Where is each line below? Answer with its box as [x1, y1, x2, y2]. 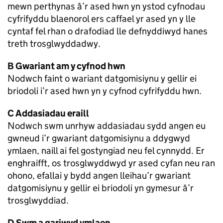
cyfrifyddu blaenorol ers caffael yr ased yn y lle [7, 13, 196, 25]
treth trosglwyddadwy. [7, 38, 101, 50]
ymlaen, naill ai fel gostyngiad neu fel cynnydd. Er [7, 145, 205, 157]
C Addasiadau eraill [7, 108, 89, 119]
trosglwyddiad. [7, 195, 69, 207]
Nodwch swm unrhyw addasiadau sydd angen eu [7, 120, 206, 132]
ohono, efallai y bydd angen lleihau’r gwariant [7, 170, 191, 182]
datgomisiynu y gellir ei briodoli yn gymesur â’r [7, 182, 194, 194]
